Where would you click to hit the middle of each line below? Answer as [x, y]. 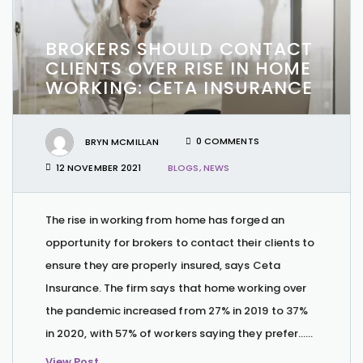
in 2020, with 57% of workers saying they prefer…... [179, 333]
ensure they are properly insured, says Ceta [163, 265]
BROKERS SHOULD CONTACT [179, 49]
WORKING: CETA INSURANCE [179, 88]
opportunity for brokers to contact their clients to [180, 242]
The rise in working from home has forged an [165, 220]
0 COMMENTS [228, 141]
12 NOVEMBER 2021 [99, 167]
